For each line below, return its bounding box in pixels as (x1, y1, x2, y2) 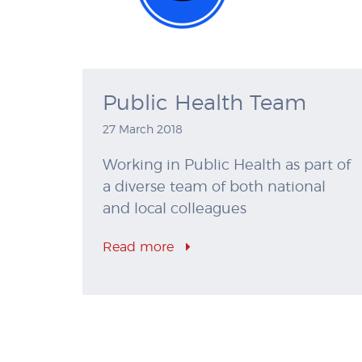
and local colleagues (103, 202, 246, 217)
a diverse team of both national (103, 180, 326, 196)
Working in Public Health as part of (103, 158, 351, 174)
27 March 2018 (103, 124, 183, 137)
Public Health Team (103, 93, 306, 115)
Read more (103, 241, 178, 255)
